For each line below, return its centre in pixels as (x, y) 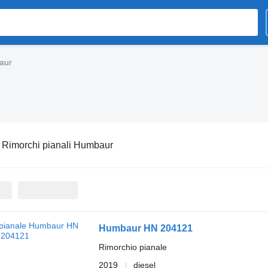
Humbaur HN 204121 (145, 228)
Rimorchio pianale (133, 247)
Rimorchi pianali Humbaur (57, 145)
